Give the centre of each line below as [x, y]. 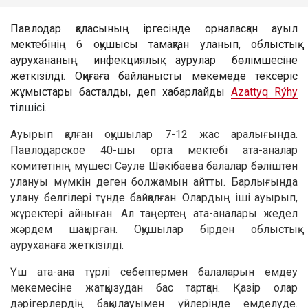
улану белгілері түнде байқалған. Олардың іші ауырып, [154, 197]
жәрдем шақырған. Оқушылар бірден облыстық [154, 229]
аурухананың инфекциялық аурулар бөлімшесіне [154, 60]
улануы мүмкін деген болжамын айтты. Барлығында [154, 181]
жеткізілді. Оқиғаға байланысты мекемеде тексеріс [154, 76]
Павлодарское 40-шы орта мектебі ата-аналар [154, 150]
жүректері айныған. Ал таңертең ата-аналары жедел [154, 213]
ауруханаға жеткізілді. [67, 245]
